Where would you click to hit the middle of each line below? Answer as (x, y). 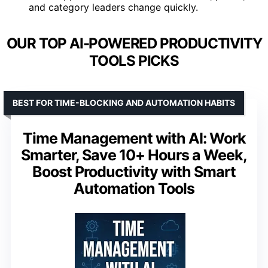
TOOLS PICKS (134, 60)
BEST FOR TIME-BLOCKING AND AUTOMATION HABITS (124, 102)
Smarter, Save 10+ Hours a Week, (134, 155)
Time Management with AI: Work (134, 138)
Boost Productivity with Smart (134, 171)
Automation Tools (134, 188)
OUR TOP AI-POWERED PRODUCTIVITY (134, 43)
